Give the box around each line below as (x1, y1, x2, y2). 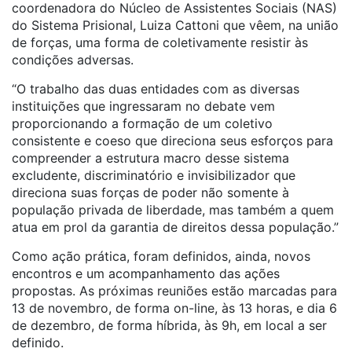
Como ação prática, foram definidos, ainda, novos (12, 248, 310, 264)
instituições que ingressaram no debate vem (12, 98, 275, 114)
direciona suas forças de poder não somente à (12, 185, 289, 200)
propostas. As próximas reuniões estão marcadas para (12, 283, 337, 299)
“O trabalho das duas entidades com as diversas (12, 81, 299, 97)
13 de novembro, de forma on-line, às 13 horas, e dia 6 (12, 300, 337, 316)
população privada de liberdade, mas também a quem (12, 202, 334, 218)
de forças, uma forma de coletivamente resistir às (12, 35, 308, 50)
